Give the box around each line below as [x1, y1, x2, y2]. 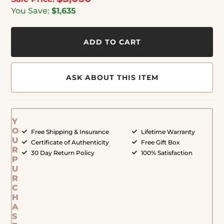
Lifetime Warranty [140, 127, 195, 135]
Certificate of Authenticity [31, 138, 109, 146]
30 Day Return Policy [31, 148, 95, 156]
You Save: [11, 5, 50, 15]
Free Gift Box [140, 138, 180, 146]
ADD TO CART [83, 37, 141, 46]
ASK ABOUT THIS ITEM [65, 72, 158, 82]
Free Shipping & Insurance [31, 127, 109, 135]
